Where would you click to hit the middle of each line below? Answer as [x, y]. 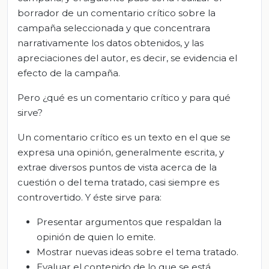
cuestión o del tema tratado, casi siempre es [118, 182]
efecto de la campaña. [69, 73]
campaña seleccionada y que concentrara [114, 28]
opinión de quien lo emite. [96, 237]
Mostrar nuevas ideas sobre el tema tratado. [138, 252]
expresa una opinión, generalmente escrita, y [121, 152]
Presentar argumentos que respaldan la [129, 222]
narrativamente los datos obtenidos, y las [110, 43]
